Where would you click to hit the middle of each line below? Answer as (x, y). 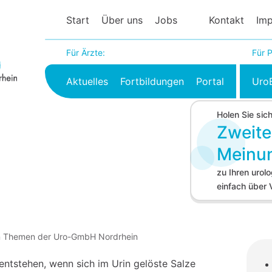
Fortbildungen (152, 81)
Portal (210, 81)
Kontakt (226, 20)
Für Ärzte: (86, 53)
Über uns (122, 20)
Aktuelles (87, 81)
